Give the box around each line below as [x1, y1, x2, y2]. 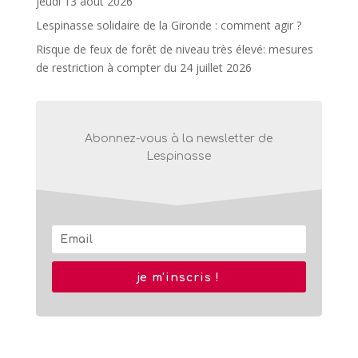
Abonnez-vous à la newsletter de [85, 132, 273, 145]
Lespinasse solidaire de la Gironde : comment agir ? [35, 17, 301, 33]
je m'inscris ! [137, 271, 221, 284]
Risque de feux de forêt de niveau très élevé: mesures [35, 41, 313, 57]
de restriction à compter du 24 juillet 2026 [35, 59, 252, 75]
